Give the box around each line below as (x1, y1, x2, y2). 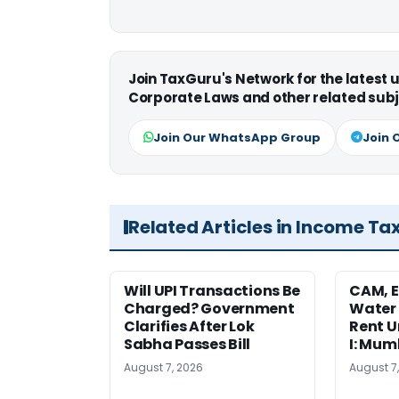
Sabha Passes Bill (124, 333, 251, 354)
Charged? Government (124, 297, 295, 319)
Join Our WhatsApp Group (153, 128, 321, 146)
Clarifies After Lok (124, 315, 255, 337)
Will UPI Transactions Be (124, 280, 301, 301)
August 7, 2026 (124, 359, 203, 375)
